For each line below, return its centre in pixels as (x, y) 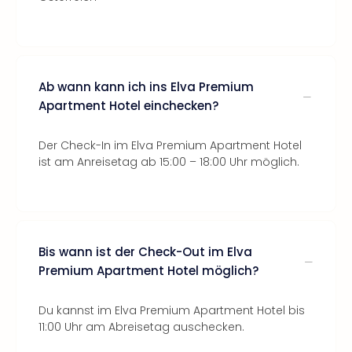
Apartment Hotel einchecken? (128, 106)
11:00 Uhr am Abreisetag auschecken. (141, 327)
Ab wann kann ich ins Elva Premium (146, 87)
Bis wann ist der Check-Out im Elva (145, 252)
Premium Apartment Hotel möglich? (148, 271)
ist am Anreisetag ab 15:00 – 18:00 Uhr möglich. (169, 162)
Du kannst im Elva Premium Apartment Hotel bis (172, 310)
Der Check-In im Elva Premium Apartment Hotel (170, 145)
